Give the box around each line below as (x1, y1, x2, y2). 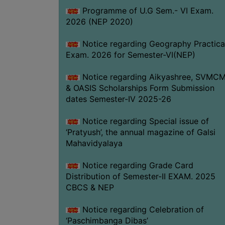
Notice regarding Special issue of (79, 116, 209, 126)
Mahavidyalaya (65, 138, 123, 148)
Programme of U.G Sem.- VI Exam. (79, 5, 213, 16)
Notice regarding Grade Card (79, 160, 193, 170)
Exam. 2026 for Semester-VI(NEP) (65, 49, 195, 60)
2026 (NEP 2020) (65, 16, 133, 27)
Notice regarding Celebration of (79, 204, 204, 214)
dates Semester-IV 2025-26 (65, 93, 171, 104)
